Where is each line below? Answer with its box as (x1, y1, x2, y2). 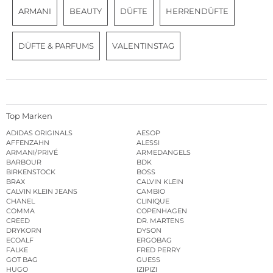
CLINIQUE (136, 197, 169, 206)
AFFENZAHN (6, 138, 49, 147)
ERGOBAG (136, 236, 172, 245)
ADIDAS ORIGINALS (6, 129, 73, 138)
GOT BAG (6, 255, 38, 264)
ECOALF (6, 236, 34, 245)
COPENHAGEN (136, 207, 187, 216)
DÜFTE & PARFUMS (18, 40, 94, 51)
